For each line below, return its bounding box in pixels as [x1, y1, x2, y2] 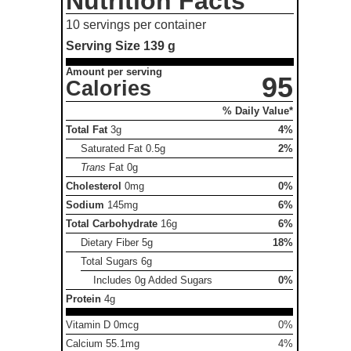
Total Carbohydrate [66, 218, 158, 230]
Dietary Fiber [81, 237, 143, 249]
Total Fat [66, 124, 108, 136]
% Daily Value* [223, 105, 294, 118]
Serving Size [66, 38, 144, 52]
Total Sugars [81, 255, 142, 268]
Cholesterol [66, 180, 122, 193]
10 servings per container [66, 17, 207, 31]
